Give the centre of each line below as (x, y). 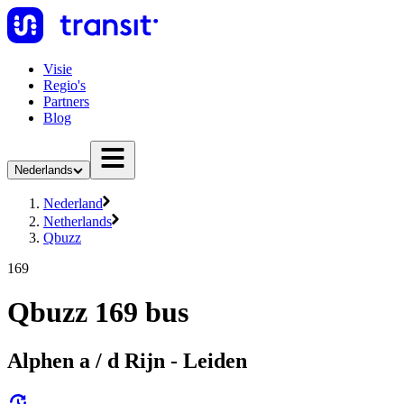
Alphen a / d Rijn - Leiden (127, 360)
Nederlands (44, 170)
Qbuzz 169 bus (98, 312)
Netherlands (78, 221)
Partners (66, 101)
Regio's (64, 85)
